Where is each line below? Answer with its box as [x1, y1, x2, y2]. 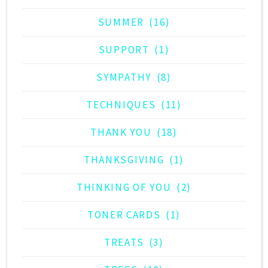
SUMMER [98, 16, 144, 29]
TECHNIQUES [86, 98, 156, 112]
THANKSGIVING [83, 153, 165, 167]
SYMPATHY [96, 71, 151, 84]
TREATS [104, 236, 144, 249]
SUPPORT [98, 43, 150, 57]
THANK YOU [90, 126, 152, 139]
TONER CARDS [87, 208, 161, 222]
